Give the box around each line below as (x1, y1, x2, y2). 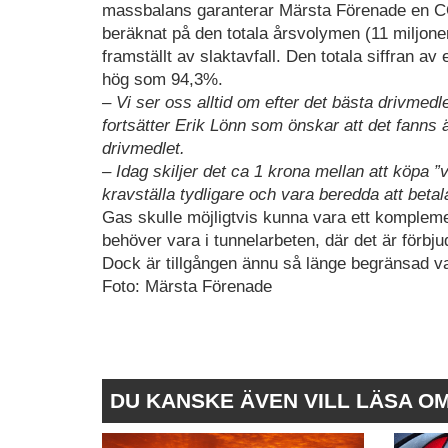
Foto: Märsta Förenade (102, 276, 272, 296)
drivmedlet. (102, 138, 185, 158)
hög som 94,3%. (102, 69, 223, 89)
